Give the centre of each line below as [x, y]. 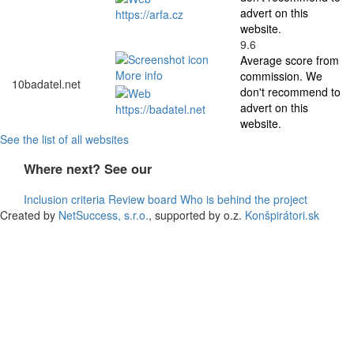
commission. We [281, 75]
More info [139, 75]
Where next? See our [88, 169]
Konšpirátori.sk [282, 215]
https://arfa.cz [149, 14]
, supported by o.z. [197, 215]
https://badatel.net [160, 109]
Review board [143, 199]
